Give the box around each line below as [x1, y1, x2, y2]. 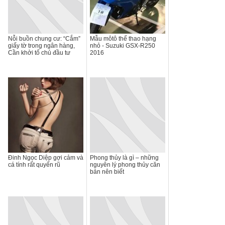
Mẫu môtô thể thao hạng [90, 35, 156, 43]
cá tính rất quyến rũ [8, 161, 60, 169]
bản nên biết [90, 168, 124, 176]
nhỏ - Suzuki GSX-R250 [90, 42, 155, 50]
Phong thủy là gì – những [90, 154, 159, 162]
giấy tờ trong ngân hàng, [8, 42, 75, 50]
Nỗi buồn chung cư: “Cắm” [8, 35, 80, 43]
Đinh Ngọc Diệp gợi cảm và [8, 154, 83, 162]
